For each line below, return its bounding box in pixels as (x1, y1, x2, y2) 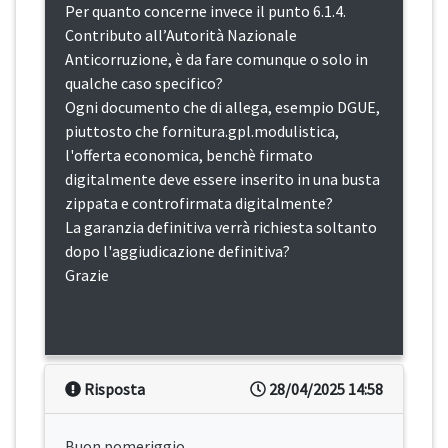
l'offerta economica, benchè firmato (65, 145, 313, 166)
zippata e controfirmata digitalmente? (65, 193, 333, 214)
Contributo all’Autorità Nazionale (65, 25, 297, 46)
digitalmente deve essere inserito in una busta (65, 169, 380, 190)
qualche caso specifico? (65, 73, 223, 94)
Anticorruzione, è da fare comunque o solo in (65, 49, 368, 70)
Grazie (65, 265, 109, 286)
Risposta (81, 379, 145, 400)
